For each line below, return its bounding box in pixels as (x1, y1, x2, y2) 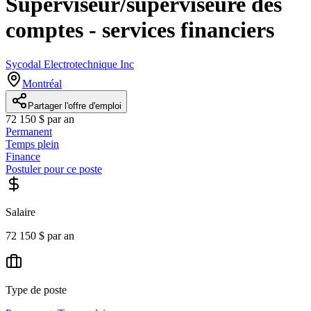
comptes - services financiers (6, 17, 274, 43)
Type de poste (6, 283, 67, 296)
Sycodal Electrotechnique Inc (6, 58, 134, 70)
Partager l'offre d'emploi (28, 100, 121, 111)
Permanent (6, 125, 52, 137)
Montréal (22, 77, 62, 90)
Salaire (6, 205, 35, 218)
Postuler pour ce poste (6, 162, 102, 175)
